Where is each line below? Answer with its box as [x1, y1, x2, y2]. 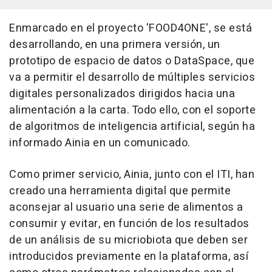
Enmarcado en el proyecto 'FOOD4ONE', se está [9, 19, 252, 36]
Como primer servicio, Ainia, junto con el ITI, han [9, 166, 254, 183]
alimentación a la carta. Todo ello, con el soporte [9, 101, 256, 118]
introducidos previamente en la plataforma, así [9, 248, 248, 265]
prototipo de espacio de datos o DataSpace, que [9, 52, 254, 69]
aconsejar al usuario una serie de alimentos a [9, 199, 243, 216]
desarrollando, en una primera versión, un [9, 36, 220, 53]
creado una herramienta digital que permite [9, 182, 231, 199]
